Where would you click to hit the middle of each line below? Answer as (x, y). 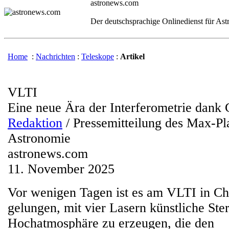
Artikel (132, 56)
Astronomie (39, 138)
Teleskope (98, 56)
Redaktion (35, 123)
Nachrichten (55, 56)
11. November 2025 (61, 169)
